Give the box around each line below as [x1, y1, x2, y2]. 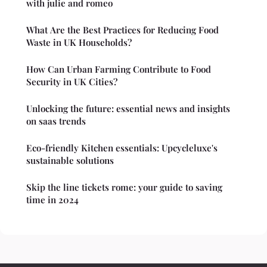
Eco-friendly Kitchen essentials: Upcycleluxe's [26, 142, 218, 154]
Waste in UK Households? [26, 36, 132, 49]
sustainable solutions [26, 154, 114, 167]
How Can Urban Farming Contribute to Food [26, 63, 211, 76]
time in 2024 [26, 194, 79, 206]
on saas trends [26, 115, 86, 128]
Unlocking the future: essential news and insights [26, 103, 230, 115]
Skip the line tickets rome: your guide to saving [26, 181, 222, 194]
